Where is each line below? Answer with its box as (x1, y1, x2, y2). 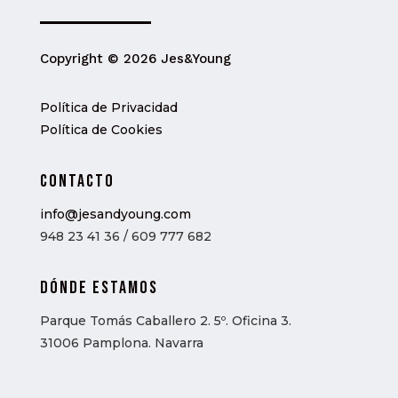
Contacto (39, 171, 115, 193)
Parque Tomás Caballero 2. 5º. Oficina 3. (39, 313, 291, 330)
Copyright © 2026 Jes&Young (39, 51, 231, 68)
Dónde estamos (39, 277, 158, 299)
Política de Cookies (39, 122, 163, 139)
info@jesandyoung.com (39, 206, 191, 223)
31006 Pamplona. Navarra (39, 335, 203, 352)
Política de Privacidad (39, 99, 178, 116)
